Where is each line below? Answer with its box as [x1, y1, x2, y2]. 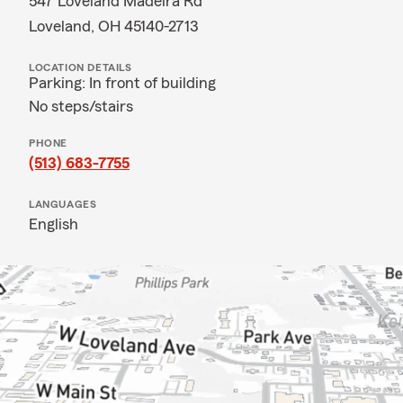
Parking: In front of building [29, 75, 216, 91]
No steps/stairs [29, 98, 133, 114]
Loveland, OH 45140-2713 [29, 18, 199, 34]
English [29, 216, 78, 232]
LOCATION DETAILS [29, 62, 132, 73]
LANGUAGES [29, 199, 97, 210]
